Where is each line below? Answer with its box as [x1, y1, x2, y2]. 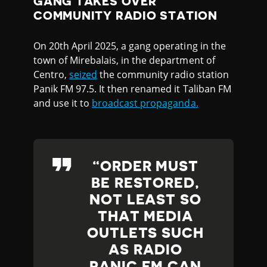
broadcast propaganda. [92, 96, 198, 110]
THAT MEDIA [97, 209, 194, 223]
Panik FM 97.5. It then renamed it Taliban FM [33, 82, 231, 95]
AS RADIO [108, 242, 182, 257]
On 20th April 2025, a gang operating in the [33, 39, 226, 52]
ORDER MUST [100, 159, 199, 173]
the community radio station [97, 67, 229, 81]
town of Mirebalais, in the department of [33, 53, 215, 67]
